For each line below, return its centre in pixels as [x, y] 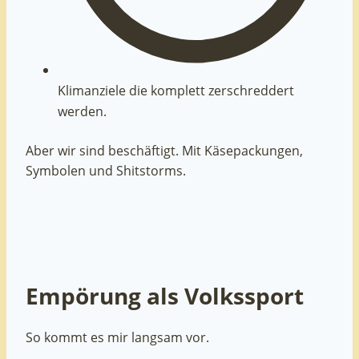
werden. [82, 111]
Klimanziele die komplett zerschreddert [176, 90]
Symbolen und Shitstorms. [106, 170]
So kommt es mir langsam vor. [117, 337]
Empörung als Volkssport [165, 295]
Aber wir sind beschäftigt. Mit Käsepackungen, [164, 150]
